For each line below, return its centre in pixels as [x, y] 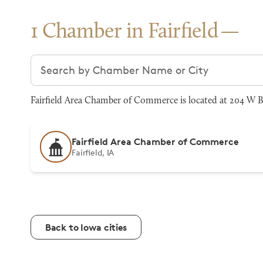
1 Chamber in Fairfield [124, 32]
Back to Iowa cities [86, 227]
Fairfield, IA [93, 152]
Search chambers [74, 62]
